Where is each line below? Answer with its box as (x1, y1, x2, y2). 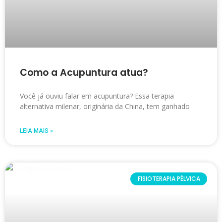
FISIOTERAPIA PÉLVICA (137, 174, 200, 183)
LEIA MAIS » (20, 127, 53, 134)
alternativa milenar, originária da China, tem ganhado (20, 102, 190, 111)
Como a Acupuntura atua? (20, 66, 148, 79)
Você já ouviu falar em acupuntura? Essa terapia (20, 91, 174, 101)
